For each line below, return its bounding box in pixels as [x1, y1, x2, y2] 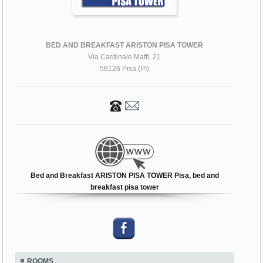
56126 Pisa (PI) [100, 64, 150, 73]
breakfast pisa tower [90, 183, 159, 191]
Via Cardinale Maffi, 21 [88, 52, 161, 61]
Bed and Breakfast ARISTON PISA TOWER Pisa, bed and [30, 171, 219, 180]
